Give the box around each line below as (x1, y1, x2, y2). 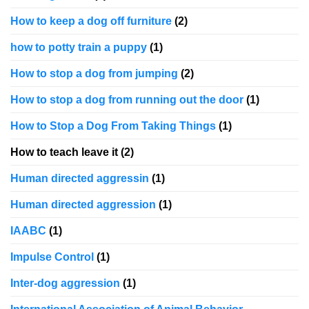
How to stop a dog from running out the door (10, 94, 243, 106)
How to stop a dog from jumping (10, 68, 178, 80)
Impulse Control (10, 251, 94, 263)
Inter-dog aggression (10, 277, 120, 290)
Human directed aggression (10, 199, 156, 211)
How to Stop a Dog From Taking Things (10, 120, 216, 132)
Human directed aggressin (10, 172, 149, 185)
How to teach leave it (10, 146, 118, 159)
